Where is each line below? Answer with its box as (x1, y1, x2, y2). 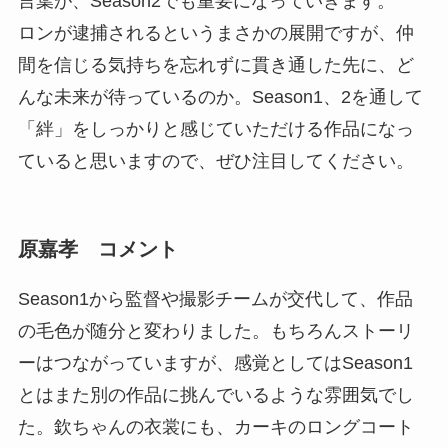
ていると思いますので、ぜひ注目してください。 (17, 151, 414, 172)
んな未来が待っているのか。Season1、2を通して (17, 87, 423, 108)
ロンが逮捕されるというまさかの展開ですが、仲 (17, 23, 414, 44)
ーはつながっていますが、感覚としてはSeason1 (17, 352, 413, 373)
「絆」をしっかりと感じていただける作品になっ (17, 119, 414, 140)
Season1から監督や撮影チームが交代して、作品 (17, 288, 413, 309)
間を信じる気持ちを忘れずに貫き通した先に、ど (17, 55, 414, 76)
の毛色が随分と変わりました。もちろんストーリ (17, 320, 414, 341)
